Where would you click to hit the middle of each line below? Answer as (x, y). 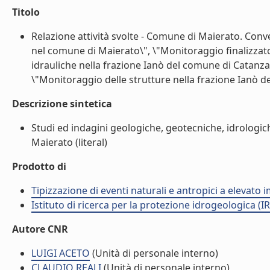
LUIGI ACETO (61, 253)
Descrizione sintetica (62, 104)
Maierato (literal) (69, 142)
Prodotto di (39, 166)
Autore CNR (40, 229)
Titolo (26, 12)
